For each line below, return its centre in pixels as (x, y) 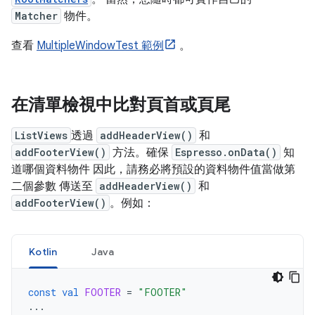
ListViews (41, 135)
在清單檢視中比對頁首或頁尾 (121, 105)
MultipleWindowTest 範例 (100, 46)
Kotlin (43, 252)
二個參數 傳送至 (53, 186)
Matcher (36, 16)
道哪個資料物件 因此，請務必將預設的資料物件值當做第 (153, 169)
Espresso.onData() (226, 152)
